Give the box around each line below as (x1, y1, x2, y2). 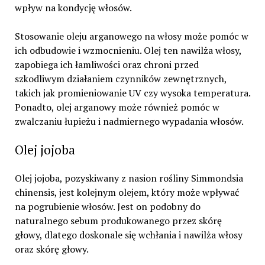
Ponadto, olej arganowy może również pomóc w (14, 101, 219, 114)
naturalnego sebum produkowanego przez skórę (14, 214, 222, 228)
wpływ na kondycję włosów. (14, 1, 132, 15)
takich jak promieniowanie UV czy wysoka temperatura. (14, 86, 250, 100)
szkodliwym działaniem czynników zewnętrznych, (14, 72, 227, 86)
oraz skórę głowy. (14, 243, 89, 256)
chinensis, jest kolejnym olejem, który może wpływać (14, 186, 239, 199)
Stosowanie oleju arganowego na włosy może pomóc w (14, 30, 248, 43)
